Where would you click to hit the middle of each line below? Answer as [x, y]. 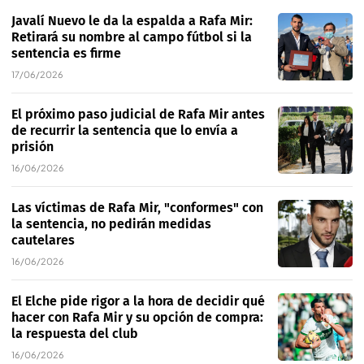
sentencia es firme [66, 54]
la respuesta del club [75, 334]
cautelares [43, 240]
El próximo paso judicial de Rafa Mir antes [138, 115]
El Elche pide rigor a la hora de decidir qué [138, 301]
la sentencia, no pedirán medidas [111, 224]
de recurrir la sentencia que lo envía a [125, 131]
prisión [32, 147]
